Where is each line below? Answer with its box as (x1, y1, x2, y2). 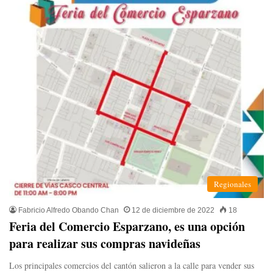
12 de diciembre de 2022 (132, 206, 214, 215)
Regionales (214, 179, 251, 190)
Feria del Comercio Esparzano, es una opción (9, 218, 245, 236)
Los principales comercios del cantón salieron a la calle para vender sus (9, 260, 254, 272)
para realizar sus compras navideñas (9, 235, 200, 253)
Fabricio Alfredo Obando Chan (18, 206, 119, 215)
